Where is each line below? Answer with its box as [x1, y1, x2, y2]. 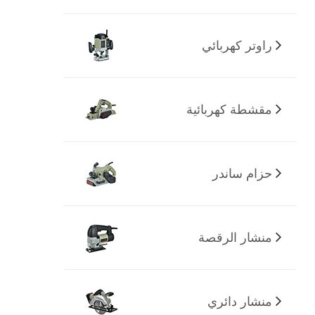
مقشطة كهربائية [186, 102, 272, 117]
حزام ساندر [212, 166, 272, 181]
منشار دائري [207, 294, 272, 309]
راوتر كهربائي [201, 38, 272, 53]
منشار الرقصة [198, 230, 272, 245]
